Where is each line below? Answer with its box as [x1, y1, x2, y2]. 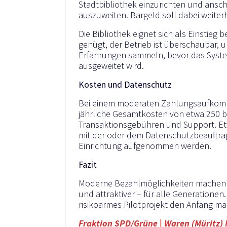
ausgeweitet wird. [79, 59, 144, 71]
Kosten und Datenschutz [79, 78, 172, 90]
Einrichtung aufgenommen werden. [79, 139, 211, 152]
